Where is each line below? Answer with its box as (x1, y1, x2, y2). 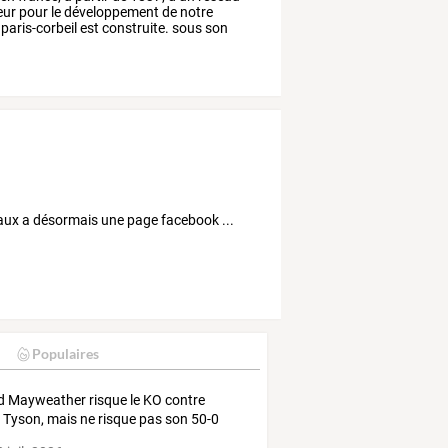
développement (61, 3, 160, 20)
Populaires (31, 345, 99, 363)
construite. (99, 19, 170, 36)
